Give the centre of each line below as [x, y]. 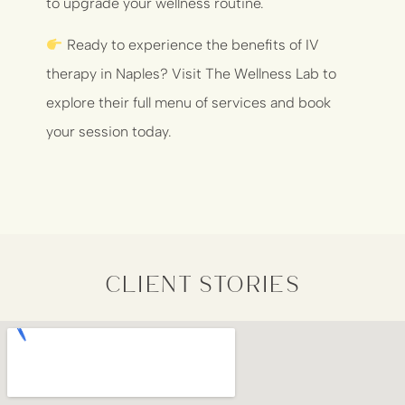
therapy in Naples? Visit [126, 73]
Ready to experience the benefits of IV [191, 44]
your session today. [109, 131]
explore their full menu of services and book [189, 102]
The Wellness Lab [263, 73]
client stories [202, 283]
